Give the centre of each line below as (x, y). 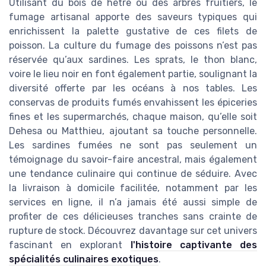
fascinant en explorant (70, 245)
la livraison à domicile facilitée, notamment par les (133, 188)
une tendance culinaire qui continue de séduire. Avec (133, 173)
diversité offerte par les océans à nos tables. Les (133, 88)
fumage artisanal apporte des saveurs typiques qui (133, 17)
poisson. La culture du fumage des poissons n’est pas (133, 45)
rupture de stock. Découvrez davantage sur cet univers (133, 230)
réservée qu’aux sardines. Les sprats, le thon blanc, (133, 59)
